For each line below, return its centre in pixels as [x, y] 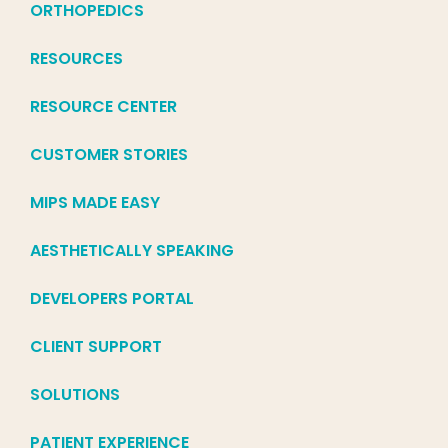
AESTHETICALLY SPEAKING [132, 251]
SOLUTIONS [75, 395]
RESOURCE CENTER [103, 107]
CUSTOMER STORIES [109, 155]
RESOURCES [76, 59]
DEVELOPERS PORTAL [112, 299]
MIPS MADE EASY [95, 203]
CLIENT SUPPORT [96, 347]
